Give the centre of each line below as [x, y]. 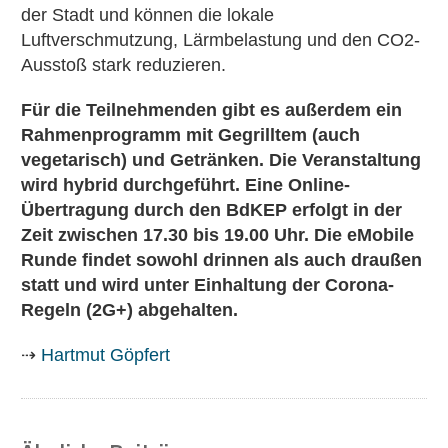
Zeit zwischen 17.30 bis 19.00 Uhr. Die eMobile [217, 235]
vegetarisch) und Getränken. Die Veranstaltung [221, 160]
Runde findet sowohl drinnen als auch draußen [221, 260]
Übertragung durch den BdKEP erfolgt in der [211, 210]
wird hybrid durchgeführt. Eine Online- [185, 185]
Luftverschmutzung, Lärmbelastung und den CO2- [220, 40]
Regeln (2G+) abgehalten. [129, 310]
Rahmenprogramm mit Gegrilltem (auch [190, 135]
